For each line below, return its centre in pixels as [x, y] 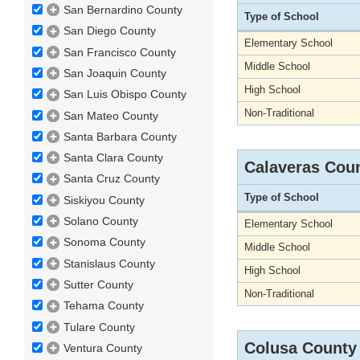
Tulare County [99, 327]
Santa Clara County [113, 158]
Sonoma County [104, 242]
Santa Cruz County [112, 179]
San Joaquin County [115, 73]
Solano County [101, 221]
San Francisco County [120, 52]
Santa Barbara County [120, 136]
